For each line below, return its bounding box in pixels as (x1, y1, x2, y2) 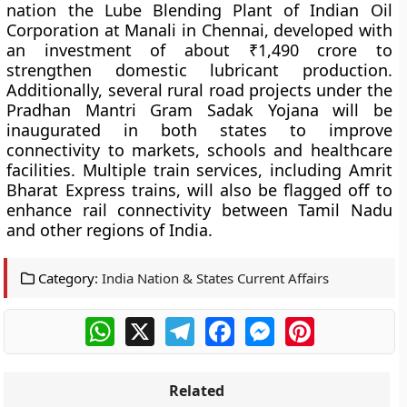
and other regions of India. (6, 219, 213, 241)
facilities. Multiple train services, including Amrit (6, 159, 392, 181)
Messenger (273, 314, 352, 334)
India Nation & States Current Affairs (102, 269, 330, 287)
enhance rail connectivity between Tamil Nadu (6, 199, 392, 221)
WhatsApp (114, 314, 185, 334)
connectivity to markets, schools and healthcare (6, 139, 392, 161)
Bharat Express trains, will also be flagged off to (6, 179, 392, 201)
